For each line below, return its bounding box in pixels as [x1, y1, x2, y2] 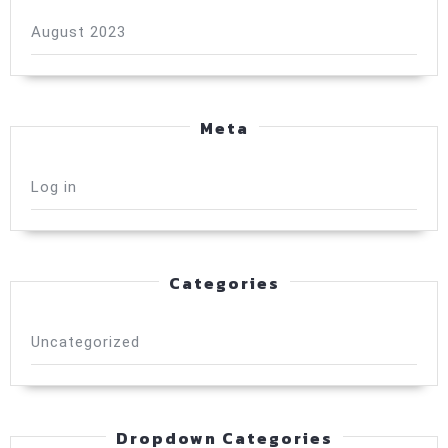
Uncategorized [31, 333, 140, 352]
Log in [31, 178, 77, 197]
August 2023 [31, 23, 126, 42]
